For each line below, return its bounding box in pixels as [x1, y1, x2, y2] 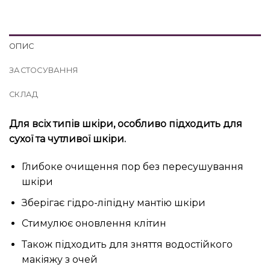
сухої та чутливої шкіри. [9, 133, 126, 145]
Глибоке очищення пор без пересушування [21, 161, 243, 173]
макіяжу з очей [21, 253, 98, 265]
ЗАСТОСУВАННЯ [9, 66, 78, 75]
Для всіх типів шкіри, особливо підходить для [9, 118, 242, 130]
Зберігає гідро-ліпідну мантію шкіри [21, 196, 206, 209]
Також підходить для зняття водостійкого [21, 238, 233, 250]
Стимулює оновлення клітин [21, 218, 166, 230]
